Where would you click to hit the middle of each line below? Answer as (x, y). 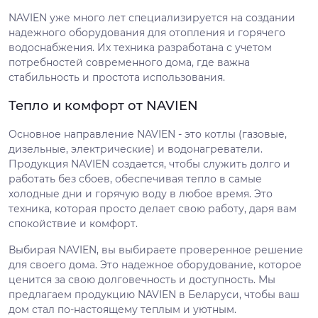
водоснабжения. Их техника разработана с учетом (140, 48)
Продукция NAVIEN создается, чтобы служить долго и (149, 164)
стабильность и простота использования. (117, 77)
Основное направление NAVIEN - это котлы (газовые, (148, 134)
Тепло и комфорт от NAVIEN (103, 106)
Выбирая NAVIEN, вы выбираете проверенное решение (156, 250)
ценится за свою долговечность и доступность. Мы (142, 280)
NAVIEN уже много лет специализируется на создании (152, 18)
